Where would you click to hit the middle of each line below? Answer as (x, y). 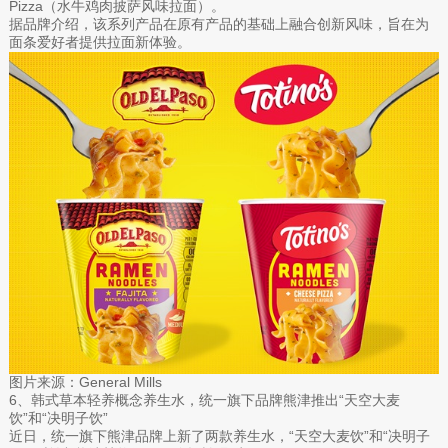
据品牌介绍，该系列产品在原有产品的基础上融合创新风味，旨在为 (218, 23)
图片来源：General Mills (85, 382)
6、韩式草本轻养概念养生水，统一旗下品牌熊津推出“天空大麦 (204, 400)
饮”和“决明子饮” (58, 418)
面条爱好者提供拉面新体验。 (99, 41)
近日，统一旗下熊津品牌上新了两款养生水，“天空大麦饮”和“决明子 (219, 436)
